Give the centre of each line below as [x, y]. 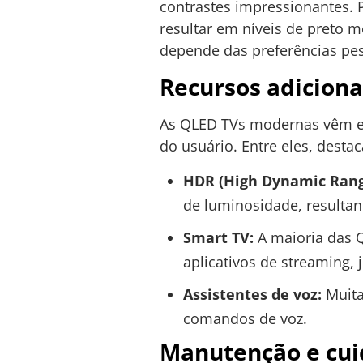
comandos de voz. [245, 318]
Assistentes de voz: [252, 294]
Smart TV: [218, 237]
